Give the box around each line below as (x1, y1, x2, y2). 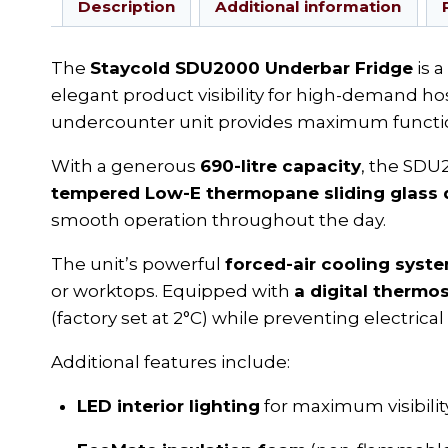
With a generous (51, 155, 200, 176)
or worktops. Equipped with (51, 280, 294, 301)
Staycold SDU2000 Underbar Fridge (90, 57, 413, 78)
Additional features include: (51, 351, 290, 372)
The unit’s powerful (51, 253, 225, 274)
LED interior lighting (76, 395, 260, 416)
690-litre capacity (200, 155, 361, 176)
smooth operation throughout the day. (51, 209, 386, 230)
